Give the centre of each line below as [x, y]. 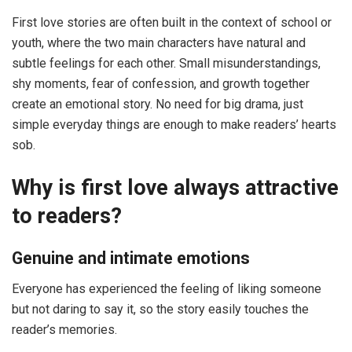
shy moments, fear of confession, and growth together [161, 84]
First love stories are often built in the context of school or [172, 23]
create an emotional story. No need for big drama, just [158, 104]
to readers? [67, 216]
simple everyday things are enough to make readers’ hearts [174, 125]
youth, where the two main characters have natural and [159, 43]
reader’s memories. [64, 330]
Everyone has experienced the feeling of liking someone [167, 289]
